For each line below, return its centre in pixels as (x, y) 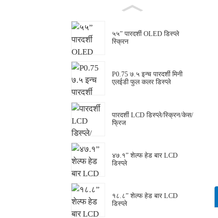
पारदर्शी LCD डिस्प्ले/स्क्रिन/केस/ (153, 115)
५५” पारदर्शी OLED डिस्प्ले (145, 34)
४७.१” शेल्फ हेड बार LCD (145, 156)
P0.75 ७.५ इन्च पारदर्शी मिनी (147, 74)
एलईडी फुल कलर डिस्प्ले (141, 82)
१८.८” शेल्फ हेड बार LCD (145, 196)
